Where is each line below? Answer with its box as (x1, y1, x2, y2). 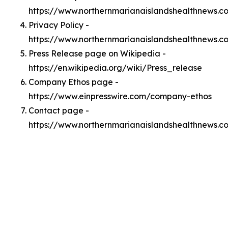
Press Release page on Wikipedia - (28, 48, 166, 59)
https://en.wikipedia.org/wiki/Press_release (28, 63, 202, 73)
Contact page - (28, 105, 89, 116)
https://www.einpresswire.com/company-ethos (28, 91, 212, 101)
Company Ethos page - (28, 77, 119, 87)
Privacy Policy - (28, 20, 89, 30)
